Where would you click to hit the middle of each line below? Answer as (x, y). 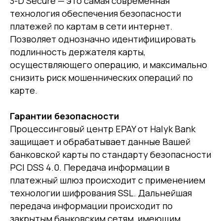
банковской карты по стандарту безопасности (110, 154)
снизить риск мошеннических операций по (101, 77)
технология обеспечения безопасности (95, 13)
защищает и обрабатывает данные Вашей (100, 142)
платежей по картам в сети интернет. (91, 26)
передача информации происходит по (91, 206)
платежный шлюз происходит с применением (108, 180)
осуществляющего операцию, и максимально (109, 65)
